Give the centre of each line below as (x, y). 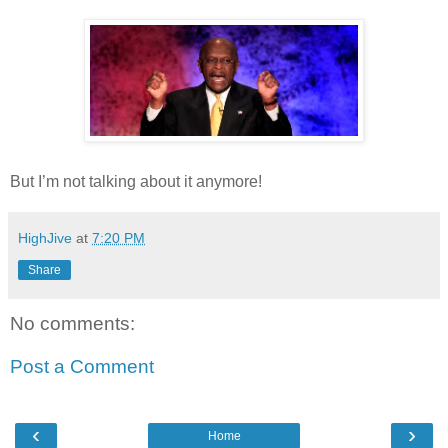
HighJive (45, 237)
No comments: (72, 323)
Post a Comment (82, 367)
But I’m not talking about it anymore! (136, 181)
